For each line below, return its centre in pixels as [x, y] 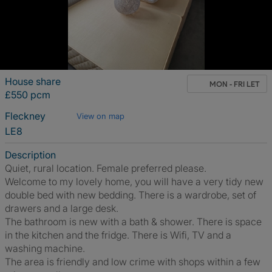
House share [33, 81]
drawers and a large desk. [62, 208]
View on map [100, 116]
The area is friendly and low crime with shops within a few [133, 262]
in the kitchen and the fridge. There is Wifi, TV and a [118, 235]
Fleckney [26, 116]
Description [30, 155]
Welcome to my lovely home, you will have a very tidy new [134, 182]
